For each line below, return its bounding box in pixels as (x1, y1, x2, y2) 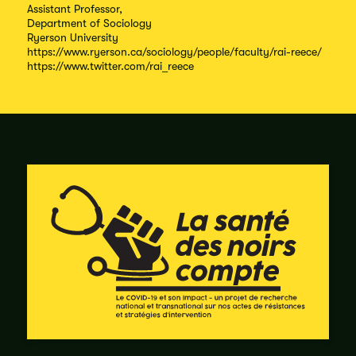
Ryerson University (27, 31, 118, 44)
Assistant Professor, (27, 2, 122, 16)
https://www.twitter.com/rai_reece (27, 60, 194, 73)
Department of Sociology (27, 17, 152, 30)
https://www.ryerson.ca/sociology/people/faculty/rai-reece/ (27, 45, 322, 59)
